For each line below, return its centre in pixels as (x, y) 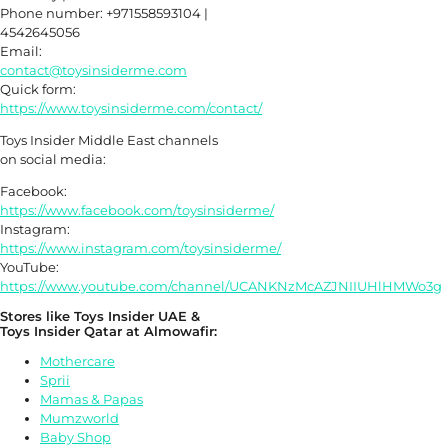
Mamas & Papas (91, 398)
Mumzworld (79, 417)
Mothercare (77, 360)
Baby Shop (75, 436)
